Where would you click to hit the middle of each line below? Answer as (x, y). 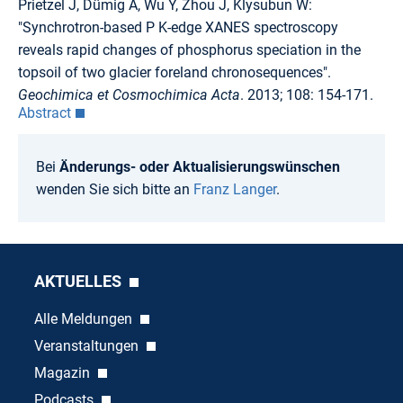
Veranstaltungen (88, 345)
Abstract (45, 112)
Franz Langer (235, 189)
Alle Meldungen (85, 318)
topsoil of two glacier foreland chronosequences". (175, 72)
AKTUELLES (79, 281)
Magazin (63, 372)
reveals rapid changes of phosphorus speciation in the (189, 49)
